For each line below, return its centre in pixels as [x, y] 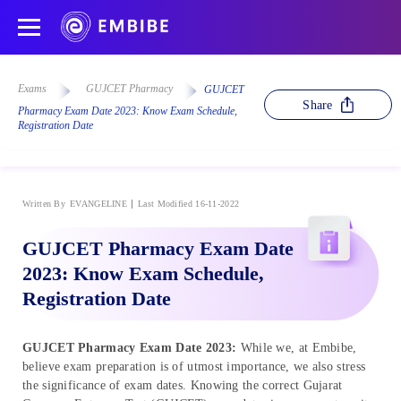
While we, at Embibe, [297, 347]
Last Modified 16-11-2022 [189, 203]
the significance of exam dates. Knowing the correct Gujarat [183, 385]
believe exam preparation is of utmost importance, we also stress [194, 366]
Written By [44, 203]
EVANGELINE [98, 203]
